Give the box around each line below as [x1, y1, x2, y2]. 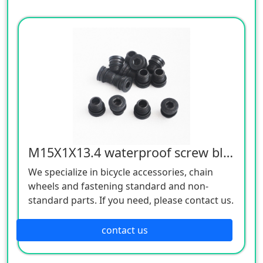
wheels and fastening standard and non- [28, 179, 208, 193]
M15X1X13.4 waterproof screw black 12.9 [223, 143, 233, 161]
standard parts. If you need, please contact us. [28, 193, 234, 207]
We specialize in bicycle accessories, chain [28, 165, 213, 178]
